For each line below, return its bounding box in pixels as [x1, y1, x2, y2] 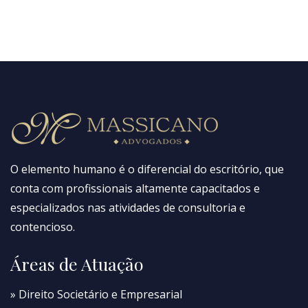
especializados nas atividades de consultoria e [10, 199, 245, 215]
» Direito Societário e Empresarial [10, 286, 182, 302]
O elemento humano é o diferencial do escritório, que [10, 161, 284, 177]
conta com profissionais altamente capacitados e [10, 180, 260, 196]
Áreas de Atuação [10, 252, 144, 275]
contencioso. [10, 219, 75, 234]
